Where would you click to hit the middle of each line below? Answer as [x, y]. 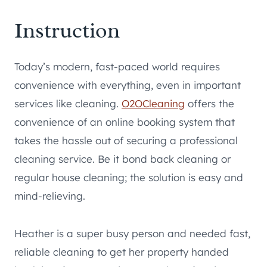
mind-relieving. [50, 195]
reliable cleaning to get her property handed [122, 252]
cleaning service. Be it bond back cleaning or [122, 159]
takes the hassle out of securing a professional [126, 140]
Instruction [67, 30]
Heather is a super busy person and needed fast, [132, 233]
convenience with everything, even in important [128, 85]
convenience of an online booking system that [125, 122]
